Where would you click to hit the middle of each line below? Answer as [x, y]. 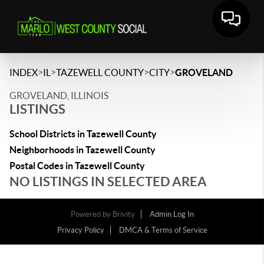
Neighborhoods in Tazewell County [82, 150]
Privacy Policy [80, 230]
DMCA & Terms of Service [163, 230]
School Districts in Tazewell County [83, 134]
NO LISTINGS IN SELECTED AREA [108, 181]
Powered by [91, 214]
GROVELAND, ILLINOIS [59, 95]
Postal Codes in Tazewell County [77, 166]
